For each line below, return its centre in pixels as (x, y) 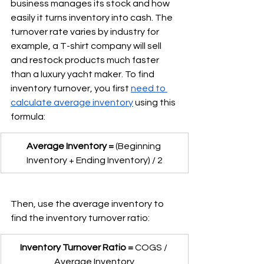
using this (155, 102)
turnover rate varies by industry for (86, 32)
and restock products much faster (86, 60)
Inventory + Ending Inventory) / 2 (94, 160)
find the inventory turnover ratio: (80, 218)
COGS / (151, 247)
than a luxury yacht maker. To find (83, 74)
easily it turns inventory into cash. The (93, 17)
